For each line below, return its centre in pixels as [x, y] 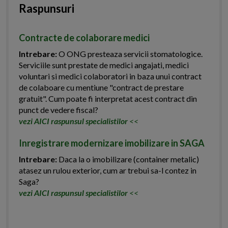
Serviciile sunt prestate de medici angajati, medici [104, 65]
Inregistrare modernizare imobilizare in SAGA [112, 143]
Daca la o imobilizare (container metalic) [128, 159]
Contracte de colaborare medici [84, 38]
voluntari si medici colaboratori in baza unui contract [110, 76]
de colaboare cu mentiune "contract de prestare [101, 88]
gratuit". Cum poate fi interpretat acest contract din [108, 99]
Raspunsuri [47, 9]
